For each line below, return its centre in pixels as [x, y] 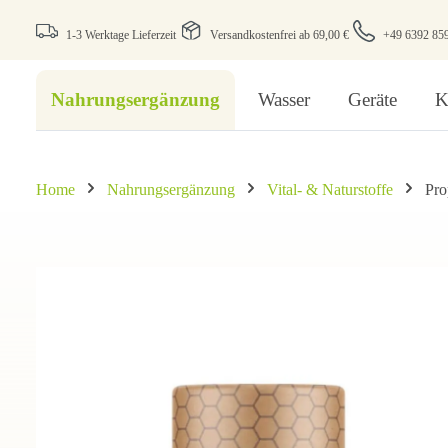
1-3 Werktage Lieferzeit [121, 34]
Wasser [284, 99]
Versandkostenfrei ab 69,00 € [278, 34]
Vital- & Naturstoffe [330, 189]
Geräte [372, 99]
